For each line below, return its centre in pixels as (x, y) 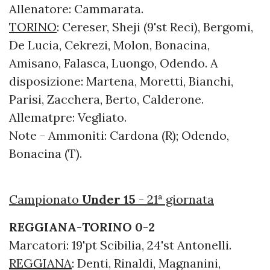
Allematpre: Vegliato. (68, 118)
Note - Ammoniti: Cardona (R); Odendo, (119, 136)
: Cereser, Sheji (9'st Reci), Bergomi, (155, 27)
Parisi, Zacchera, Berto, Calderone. (106, 99)
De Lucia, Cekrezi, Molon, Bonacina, (109, 45)
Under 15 (109, 199)
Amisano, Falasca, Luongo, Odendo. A (114, 63)
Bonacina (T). (46, 154)
